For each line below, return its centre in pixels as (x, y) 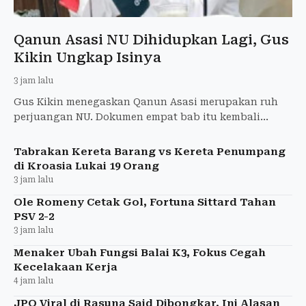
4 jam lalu (33, 280)
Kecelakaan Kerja (66, 267)
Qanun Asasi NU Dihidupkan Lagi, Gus (151, 39)
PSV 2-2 (34, 216)
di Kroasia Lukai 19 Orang (86, 166)
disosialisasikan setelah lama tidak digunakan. (134, 131)
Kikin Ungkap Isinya (87, 57)
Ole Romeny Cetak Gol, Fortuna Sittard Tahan (145, 202)
